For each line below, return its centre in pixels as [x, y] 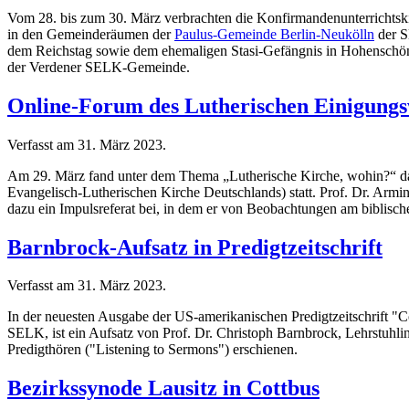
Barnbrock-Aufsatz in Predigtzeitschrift [195, 247]
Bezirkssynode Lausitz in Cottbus [163, 388]
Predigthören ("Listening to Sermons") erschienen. [152, 350]
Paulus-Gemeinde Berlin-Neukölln [274, 34]
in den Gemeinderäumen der [91, 34]
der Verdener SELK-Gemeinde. [99, 67]
